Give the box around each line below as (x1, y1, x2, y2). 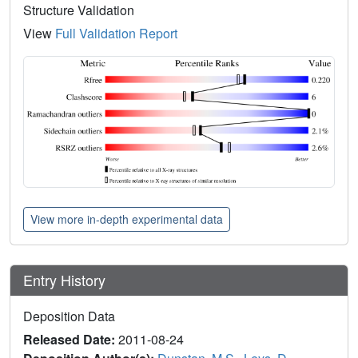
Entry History (23, 268, 109, 290)
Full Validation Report (55, 24, 177, 43)
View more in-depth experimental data (30, 210, 223, 227)
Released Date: (23, 329, 118, 348)
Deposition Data (23, 306, 115, 325)
